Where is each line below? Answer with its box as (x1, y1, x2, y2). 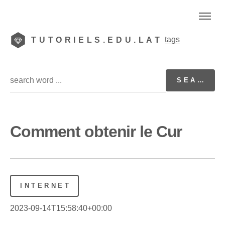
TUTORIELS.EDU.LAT (31, 36, 163, 44)
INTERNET (20, 181, 71, 189)
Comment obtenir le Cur (10, 122, 182, 141)
